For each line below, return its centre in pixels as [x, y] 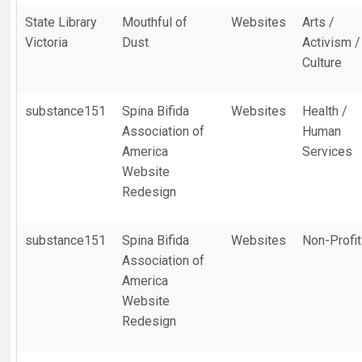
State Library [61, 22]
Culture [322, 63]
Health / [325, 111]
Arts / [319, 22]
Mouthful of [155, 22]
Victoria [47, 42]
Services [328, 152]
